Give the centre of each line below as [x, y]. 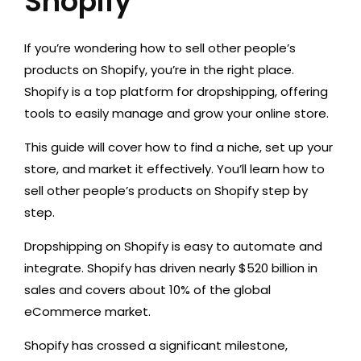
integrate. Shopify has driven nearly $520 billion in [171, 268]
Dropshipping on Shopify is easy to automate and [173, 246]
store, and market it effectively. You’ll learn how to [174, 169]
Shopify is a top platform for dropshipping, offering [176, 91]
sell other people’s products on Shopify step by [166, 191]
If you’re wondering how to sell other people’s [160, 48]
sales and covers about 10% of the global [147, 290]
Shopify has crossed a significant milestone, [156, 345]
